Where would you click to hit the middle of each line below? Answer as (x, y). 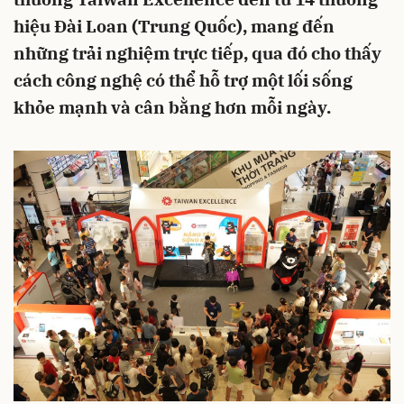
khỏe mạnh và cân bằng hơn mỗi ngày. (172, 107)
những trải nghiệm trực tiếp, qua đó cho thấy (197, 53)
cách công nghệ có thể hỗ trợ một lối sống (183, 80)
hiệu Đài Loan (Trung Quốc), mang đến (174, 26)
